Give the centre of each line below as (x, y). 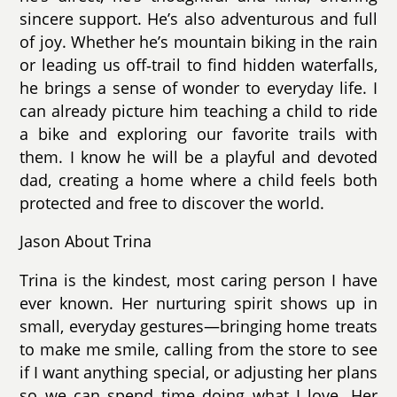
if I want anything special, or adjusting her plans (198, 372)
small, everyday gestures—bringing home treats (198, 326)
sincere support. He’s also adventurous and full (198, 18)
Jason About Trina (86, 241)
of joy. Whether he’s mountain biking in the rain (198, 41)
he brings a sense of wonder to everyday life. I (198, 87)
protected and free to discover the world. (172, 202)
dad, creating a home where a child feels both (198, 179)
